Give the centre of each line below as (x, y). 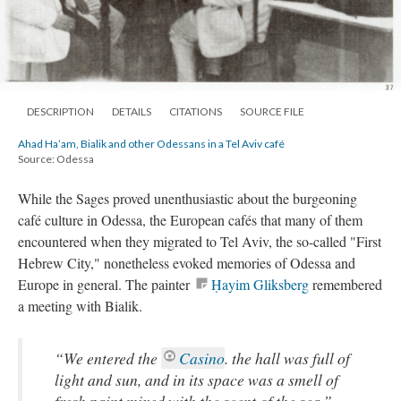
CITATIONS (196, 111)
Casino (202, 358)
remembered (346, 284)
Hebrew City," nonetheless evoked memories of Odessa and (187, 262)
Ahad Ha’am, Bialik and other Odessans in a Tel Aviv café (151, 143)
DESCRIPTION (60, 111)
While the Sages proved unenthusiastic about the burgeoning (188, 198)
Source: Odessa (56, 158)
